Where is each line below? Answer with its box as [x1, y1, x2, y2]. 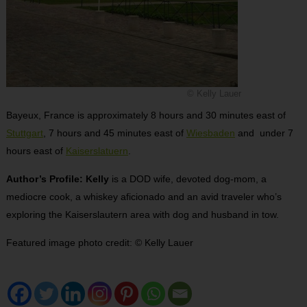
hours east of [5, 145, 66, 156]
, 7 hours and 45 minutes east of [42, 127, 186, 138]
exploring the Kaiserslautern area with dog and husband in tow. [5, 208, 279, 220]
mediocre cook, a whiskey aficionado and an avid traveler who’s [5, 191, 282, 202]
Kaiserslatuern [65, 145, 128, 156]
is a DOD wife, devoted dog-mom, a [108, 173, 267, 184]
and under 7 [234, 127, 293, 138]
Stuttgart [5, 127, 43, 138]
